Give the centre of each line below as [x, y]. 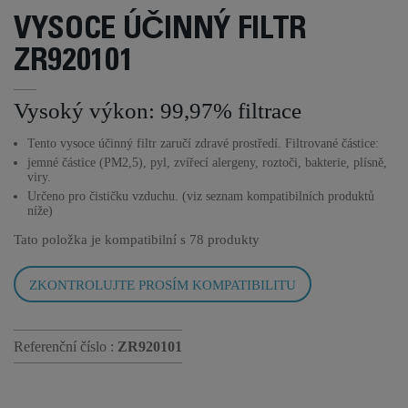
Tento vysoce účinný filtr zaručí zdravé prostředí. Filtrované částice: [203, 143]
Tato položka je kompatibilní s [102, 240]
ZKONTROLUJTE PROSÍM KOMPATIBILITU [163, 285]
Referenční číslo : [66, 347]
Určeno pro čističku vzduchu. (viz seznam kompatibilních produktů [201, 196]
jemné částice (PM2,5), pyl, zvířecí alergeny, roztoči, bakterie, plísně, [207, 163]
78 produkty [224, 240]
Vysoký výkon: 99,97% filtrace [158, 111]
